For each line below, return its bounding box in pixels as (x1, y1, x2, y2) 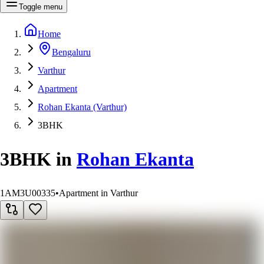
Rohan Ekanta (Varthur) (38, 101, 127, 112)
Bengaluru (52, 47, 91, 57)
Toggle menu (19, 2, 62, 11)
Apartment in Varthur (59, 187, 138, 198)
